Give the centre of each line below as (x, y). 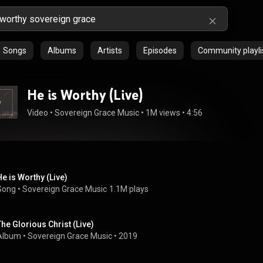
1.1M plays (129, 189)
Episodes (160, 50)
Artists (110, 50)
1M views (163, 113)
